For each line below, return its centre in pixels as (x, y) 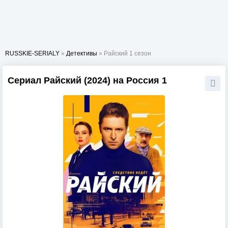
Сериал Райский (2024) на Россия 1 (87, 80)
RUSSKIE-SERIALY (32, 53)
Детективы (82, 53)
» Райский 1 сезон (124, 53)
